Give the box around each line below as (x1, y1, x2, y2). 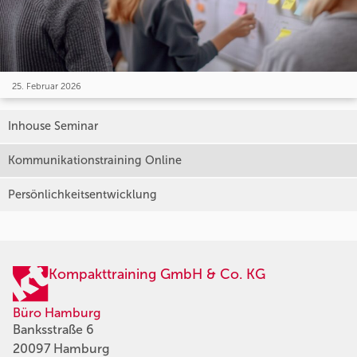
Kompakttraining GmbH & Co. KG (49, 265, 265, 283)
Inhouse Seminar (8, 118, 98, 133)
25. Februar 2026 (12, 80, 81, 92)
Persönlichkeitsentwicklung (8, 186, 157, 202)
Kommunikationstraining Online (8, 152, 182, 167)
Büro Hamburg (13, 304, 100, 320)
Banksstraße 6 (13, 321, 94, 337)
